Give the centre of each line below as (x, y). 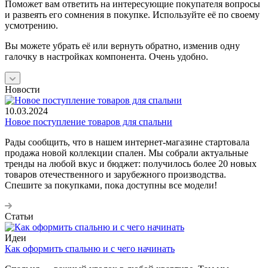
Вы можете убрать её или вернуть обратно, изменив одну (122, 45)
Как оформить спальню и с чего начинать (90, 248)
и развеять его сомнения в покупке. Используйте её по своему (132, 14)
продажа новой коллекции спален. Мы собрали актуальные (127, 153)
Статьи (19, 216)
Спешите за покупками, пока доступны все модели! (111, 185)
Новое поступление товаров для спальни (89, 121)
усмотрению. (31, 25)
